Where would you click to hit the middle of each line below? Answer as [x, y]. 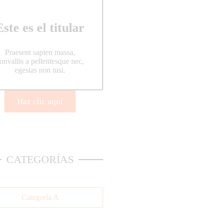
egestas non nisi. [40, 70]
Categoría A [40, 197]
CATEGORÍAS [40, 160]
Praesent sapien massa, [40, 53]
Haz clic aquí [40, 102]
